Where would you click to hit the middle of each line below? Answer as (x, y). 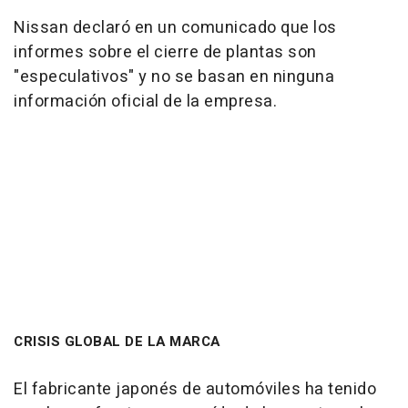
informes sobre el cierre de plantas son (165, 53)
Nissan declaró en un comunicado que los (175, 28)
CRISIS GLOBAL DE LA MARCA (117, 342)
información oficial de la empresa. (145, 102)
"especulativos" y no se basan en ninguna (174, 77)
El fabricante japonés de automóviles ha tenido (195, 390)
